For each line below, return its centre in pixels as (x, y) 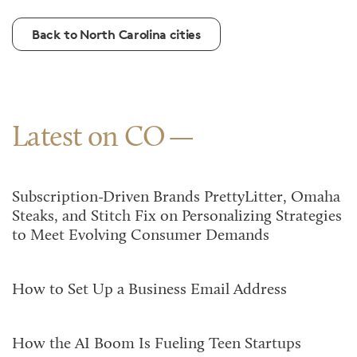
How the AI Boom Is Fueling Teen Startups (159, 344)
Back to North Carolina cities (116, 34)
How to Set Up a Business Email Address (149, 290)
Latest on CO (89, 139)
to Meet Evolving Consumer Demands (141, 236)
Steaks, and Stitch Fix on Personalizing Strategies (177, 217)
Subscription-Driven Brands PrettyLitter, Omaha (176, 198)
